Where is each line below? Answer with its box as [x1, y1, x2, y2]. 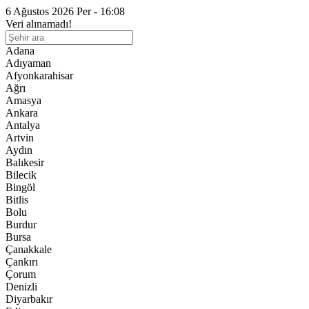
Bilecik [6, 169, 37, 181]
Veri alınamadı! [6, 18, 72, 30]
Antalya [6, 119, 40, 131]
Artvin [6, 132, 34, 143]
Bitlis [6, 194, 28, 206]
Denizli [6, 281, 37, 292]
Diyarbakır [6, 293, 52, 305]
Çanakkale [6, 243, 52, 255]
